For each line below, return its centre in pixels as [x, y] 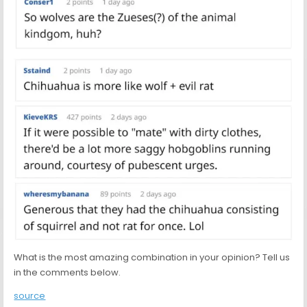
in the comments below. [67, 272]
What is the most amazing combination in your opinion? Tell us [152, 257]
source [30, 295]
